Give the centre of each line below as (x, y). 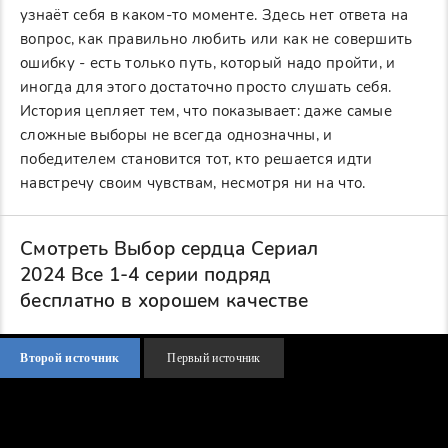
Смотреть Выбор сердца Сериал (169, 249)
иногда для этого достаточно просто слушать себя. (206, 87)
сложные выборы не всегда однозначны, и (176, 135)
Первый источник (214, 358)
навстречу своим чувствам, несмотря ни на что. (193, 183)
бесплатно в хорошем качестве (164, 301)
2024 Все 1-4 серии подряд (145, 275)
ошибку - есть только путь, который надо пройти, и (208, 63)
